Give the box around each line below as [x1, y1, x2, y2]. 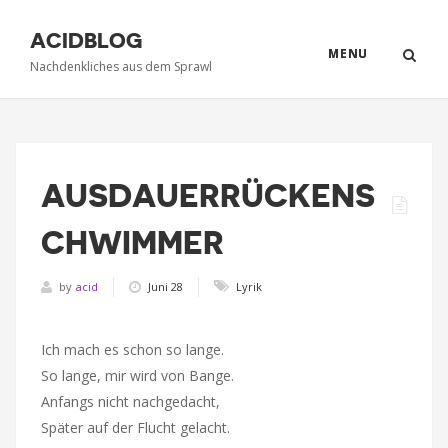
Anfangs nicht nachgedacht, [41, 392, 220, 411]
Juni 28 [148, 278, 183, 294]
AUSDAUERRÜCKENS [41, 180, 375, 212]
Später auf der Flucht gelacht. [41, 418, 230, 437]
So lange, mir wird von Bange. [41, 366, 234, 385]
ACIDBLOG [30, 31, 142, 52]
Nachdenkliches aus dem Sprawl [30, 58, 212, 75]
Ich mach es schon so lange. [41, 340, 224, 359]
